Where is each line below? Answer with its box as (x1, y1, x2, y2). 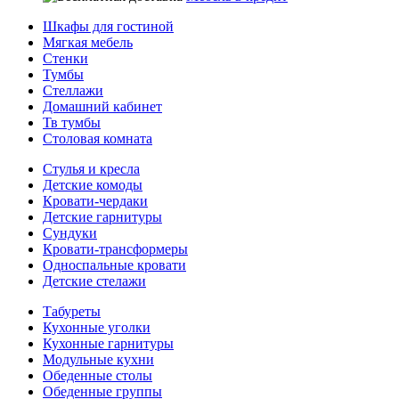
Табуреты (43, 304, 101, 320)
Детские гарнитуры (43, 209, 162, 225)
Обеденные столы (43, 368, 152, 384)
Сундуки (43, 225, 97, 241)
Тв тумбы (43, 115, 101, 131)
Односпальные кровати (43, 257, 186, 273)
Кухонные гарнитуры (43, 336, 174, 352)
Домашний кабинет (43, 99, 162, 115)
